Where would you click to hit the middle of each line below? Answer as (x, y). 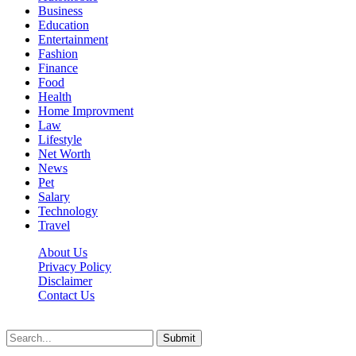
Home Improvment (86, 111)
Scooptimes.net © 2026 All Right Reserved (115, 323)
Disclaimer (65, 281)
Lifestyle (60, 140)
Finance (58, 68)
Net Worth (64, 154)
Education (64, 25)
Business (60, 11)
